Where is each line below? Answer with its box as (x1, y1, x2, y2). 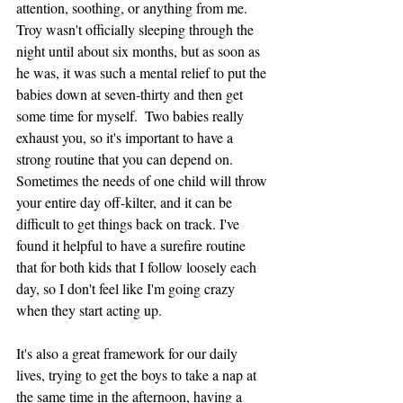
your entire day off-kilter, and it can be (16, 193, 236, 212)
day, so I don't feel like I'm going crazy (16, 279, 238, 299)
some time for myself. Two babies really (16, 106, 247, 126)
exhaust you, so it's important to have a (16, 128, 237, 148)
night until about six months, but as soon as (16, 41, 264, 61)
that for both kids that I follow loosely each (16, 257, 260, 277)
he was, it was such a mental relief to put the (16, 63, 270, 83)
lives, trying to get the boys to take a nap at (16, 365, 260, 385)
